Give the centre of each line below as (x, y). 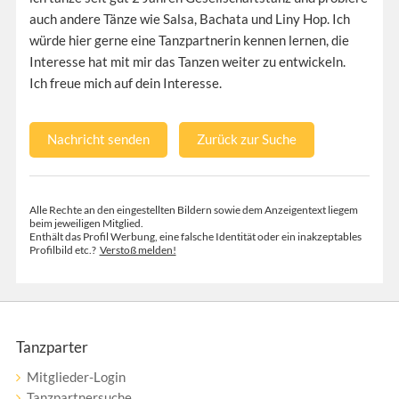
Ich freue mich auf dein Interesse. (125, 82)
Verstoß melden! (138, 249)
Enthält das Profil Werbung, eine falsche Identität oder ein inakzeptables (195, 236)
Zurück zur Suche (246, 138)
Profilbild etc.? (64, 249)
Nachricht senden (98, 138)
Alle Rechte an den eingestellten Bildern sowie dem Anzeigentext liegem (193, 209)
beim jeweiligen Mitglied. (86, 223)
